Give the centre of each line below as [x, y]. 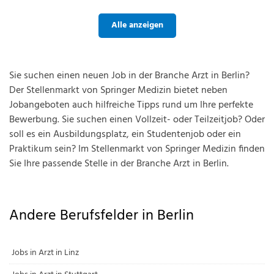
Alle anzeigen [137, 25]
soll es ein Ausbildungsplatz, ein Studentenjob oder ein [125, 135]
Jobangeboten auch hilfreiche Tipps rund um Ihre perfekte [131, 105]
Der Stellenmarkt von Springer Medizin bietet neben [118, 91]
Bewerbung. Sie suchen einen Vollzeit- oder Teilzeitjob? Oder [137, 120]
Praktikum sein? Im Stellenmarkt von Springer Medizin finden [137, 149]
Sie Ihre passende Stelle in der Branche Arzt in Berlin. [119, 164]
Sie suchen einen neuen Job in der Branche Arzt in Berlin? [129, 76]
